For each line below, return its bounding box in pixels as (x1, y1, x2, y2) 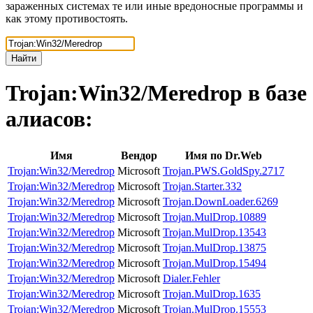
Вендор (120, 149, 157, 161)
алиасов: (6, 106, 93, 132)
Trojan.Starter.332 (163, 180, 242, 192)
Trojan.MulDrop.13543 (163, 226, 266, 238)
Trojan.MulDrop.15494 (163, 256, 266, 269)
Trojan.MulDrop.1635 (163, 287, 261, 300)
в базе (248, 80, 307, 106)
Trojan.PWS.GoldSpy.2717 (163, 164, 284, 177)
